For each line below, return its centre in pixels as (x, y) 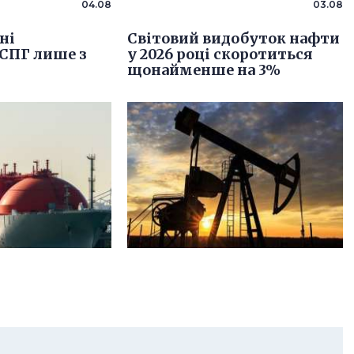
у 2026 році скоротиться (220, 54)
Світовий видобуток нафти (233, 38)
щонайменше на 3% (203, 70)
